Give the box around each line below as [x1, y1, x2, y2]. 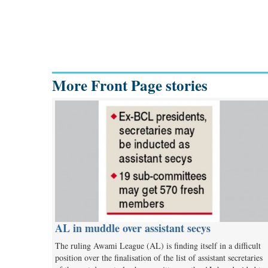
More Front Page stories [52, 74, 208, 96]
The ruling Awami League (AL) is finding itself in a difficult [55, 239, 261, 251]
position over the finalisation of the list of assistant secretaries [55, 251, 263, 263]
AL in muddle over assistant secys [55, 220, 211, 236]
